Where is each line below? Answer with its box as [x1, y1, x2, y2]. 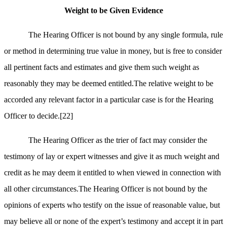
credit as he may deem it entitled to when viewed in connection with [4, 168, 221, 177]
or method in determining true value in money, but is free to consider [4, 47, 222, 56]
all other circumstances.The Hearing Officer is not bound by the [4, 184, 207, 194]
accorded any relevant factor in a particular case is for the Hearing [4, 95, 213, 104]
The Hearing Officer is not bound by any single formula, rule [28, 30, 223, 40]
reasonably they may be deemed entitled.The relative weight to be [4, 79, 213, 88]
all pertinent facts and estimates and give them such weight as [4, 63, 199, 72]
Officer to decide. [4, 111, 60, 121]
